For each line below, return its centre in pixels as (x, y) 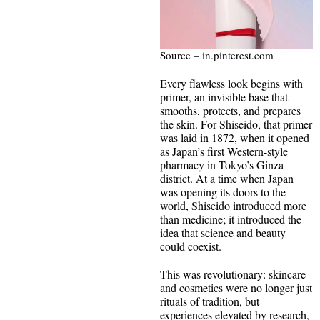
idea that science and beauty (223, 233)
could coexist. (192, 246)
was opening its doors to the (223, 192)
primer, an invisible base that (224, 97)
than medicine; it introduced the (231, 219)
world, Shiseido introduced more (233, 206)
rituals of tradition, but (210, 301)
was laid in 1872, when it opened (235, 138)
